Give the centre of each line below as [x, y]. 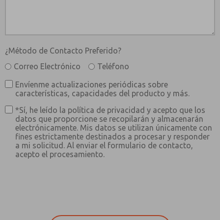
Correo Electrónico [47, 66]
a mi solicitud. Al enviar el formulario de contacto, [104, 145]
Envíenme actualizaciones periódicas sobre [92, 84]
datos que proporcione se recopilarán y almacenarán [109, 119]
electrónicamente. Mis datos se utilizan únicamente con [114, 128]
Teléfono [113, 66]
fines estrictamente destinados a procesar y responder [112, 137]
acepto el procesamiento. [60, 154]
